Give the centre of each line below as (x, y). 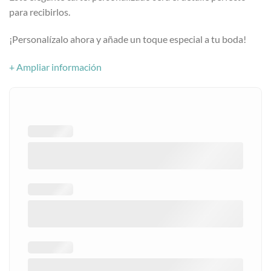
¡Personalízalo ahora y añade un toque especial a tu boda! (128, 39)
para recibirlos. (40, 11)
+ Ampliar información (55, 67)
